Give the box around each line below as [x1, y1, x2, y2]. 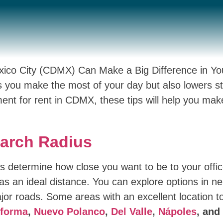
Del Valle [111, 206, 152, 217]
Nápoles [158, 206, 197, 217]
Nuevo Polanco [33, 206, 105, 217]
